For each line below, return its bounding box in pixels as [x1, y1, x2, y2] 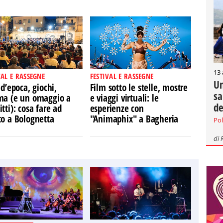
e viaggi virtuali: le [90, 92, 159, 105]
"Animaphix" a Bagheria [90, 112, 179, 125]
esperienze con [90, 102, 144, 115]
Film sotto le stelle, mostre [90, 81, 188, 94]
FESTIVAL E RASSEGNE [90, 71, 154, 81]
